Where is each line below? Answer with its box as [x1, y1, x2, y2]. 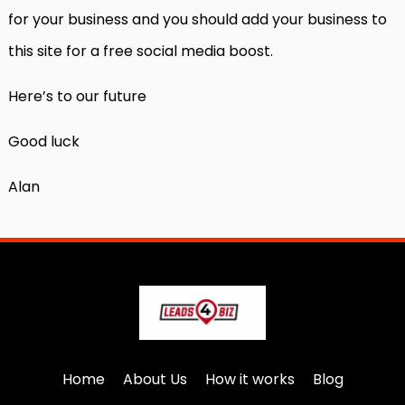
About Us [122, 369, 187, 391]
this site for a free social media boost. [8, 41, 273, 62]
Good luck [8, 131, 80, 153]
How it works [204, 369, 295, 391]
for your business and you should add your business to [8, 9, 387, 31]
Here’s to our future [8, 86, 146, 108]
